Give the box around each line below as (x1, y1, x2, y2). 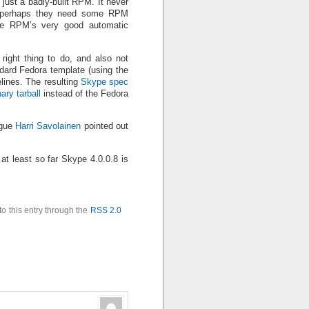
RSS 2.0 (90, 205, 122, 215)
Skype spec (80, 76, 129, 87)
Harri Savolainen (14, 121, 81, 132)
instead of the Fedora (40, 88, 129, 99)
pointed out (81, 121, 129, 132)
